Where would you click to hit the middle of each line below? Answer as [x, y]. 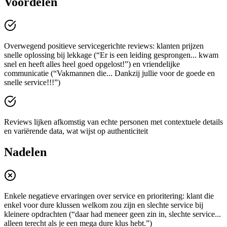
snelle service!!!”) [32, 82]
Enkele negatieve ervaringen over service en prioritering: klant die [109, 196]
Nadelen [25, 152]
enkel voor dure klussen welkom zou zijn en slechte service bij [104, 205]
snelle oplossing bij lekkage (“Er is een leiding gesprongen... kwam [111, 55]
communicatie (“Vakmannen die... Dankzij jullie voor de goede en [109, 73]
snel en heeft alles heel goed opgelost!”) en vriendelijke [92, 64]
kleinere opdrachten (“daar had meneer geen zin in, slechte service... [112, 214]
